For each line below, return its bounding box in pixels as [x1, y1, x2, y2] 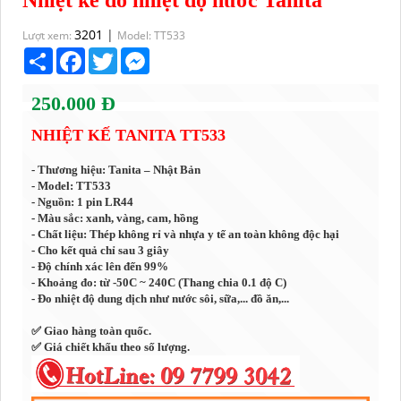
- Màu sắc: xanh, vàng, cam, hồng [31, 211, 200, 226]
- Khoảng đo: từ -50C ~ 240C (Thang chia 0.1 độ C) [31, 276, 287, 290]
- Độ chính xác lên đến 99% [31, 260, 169, 274]
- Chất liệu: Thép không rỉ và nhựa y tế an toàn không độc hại [31, 227, 340, 242]
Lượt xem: [22, 28, 75, 44]
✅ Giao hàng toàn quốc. [31, 324, 158, 338]
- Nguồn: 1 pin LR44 [31, 195, 134, 209]
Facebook [85, 46, 141, 64]
